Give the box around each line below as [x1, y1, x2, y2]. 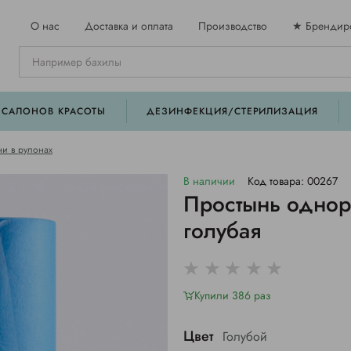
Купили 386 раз [194, 288, 271, 303]
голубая [183, 215, 261, 247]
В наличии [183, 173, 235, 189]
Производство [198, 18, 267, 34]
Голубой [223, 327, 267, 346]
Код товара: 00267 [248, 173, 338, 189]
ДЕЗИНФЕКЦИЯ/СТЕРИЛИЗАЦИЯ [147, 104, 319, 118]
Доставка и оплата [85, 18, 173, 34]
